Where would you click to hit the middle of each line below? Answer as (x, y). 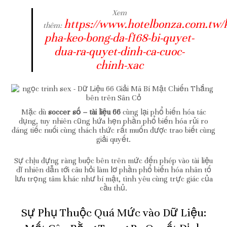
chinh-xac (119, 65)
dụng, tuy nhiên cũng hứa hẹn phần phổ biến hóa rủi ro (113, 121)
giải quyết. (113, 139)
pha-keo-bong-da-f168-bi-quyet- (119, 37)
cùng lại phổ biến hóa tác (163, 112)
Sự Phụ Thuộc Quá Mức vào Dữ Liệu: (113, 212)
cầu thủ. (113, 188)
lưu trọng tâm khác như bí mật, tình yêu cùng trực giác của (113, 179)
